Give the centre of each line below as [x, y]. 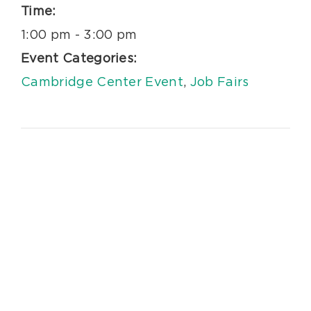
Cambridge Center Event [102, 82]
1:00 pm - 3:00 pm [79, 35]
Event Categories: [79, 59]
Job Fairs [219, 82]
